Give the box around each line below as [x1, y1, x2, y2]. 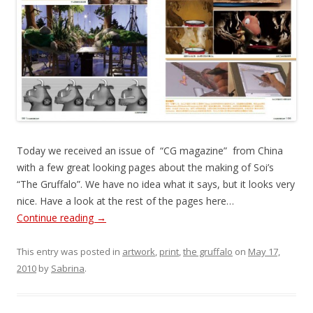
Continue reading [17, 210, 96, 224]
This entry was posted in [17, 245, 122, 258]
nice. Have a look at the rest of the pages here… [17, 194, 234, 208]
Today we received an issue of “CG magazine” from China [17, 143, 283, 157]
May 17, [248, 245, 280, 258]
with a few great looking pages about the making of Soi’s [17, 160, 274, 174]
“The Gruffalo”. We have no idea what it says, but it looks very [17, 177, 295, 191]
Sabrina [51, 261, 85, 275]
